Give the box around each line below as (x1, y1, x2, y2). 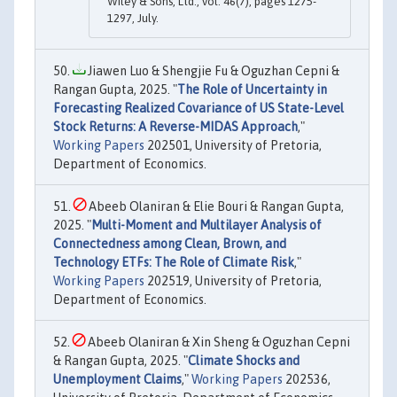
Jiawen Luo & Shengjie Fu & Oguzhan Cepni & (85, 64, 339, 79)
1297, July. (107, 12, 159, 26)
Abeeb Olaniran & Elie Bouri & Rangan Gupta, (86, 199, 344, 214)
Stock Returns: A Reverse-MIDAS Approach (53, 120, 298, 135)
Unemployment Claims (53, 372, 182, 387)
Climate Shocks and (188, 354, 300, 369)
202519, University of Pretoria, (144, 274, 322, 289)
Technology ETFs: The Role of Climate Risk (53, 255, 294, 270)
